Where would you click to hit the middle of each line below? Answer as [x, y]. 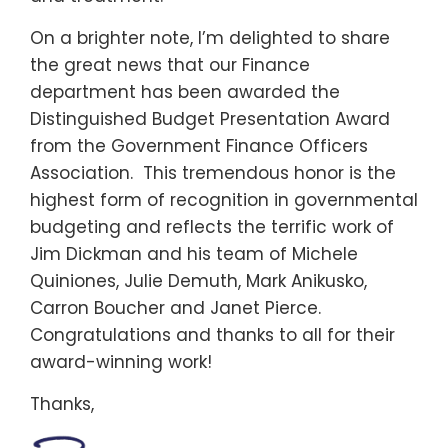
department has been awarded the [185, 92]
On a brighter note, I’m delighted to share [210, 38]
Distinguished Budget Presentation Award [210, 119]
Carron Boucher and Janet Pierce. [175, 308]
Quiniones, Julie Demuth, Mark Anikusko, [198, 281]
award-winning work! [121, 362]
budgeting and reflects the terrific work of [212, 227]
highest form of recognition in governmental [224, 200]
